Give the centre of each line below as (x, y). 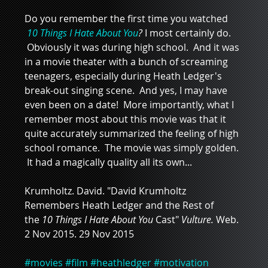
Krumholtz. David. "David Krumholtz (106, 191)
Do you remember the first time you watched (127, 19)
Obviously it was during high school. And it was (133, 47)
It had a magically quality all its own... (108, 162)
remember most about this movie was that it (126, 119)
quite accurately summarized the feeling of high (133, 133)
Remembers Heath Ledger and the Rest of (120, 205)
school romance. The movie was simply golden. (133, 148)
